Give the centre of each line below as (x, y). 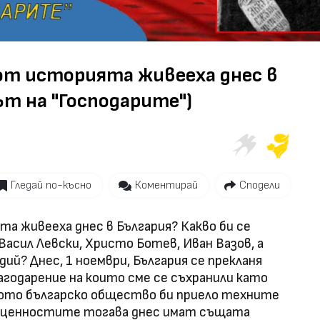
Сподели (260, 185)
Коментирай (166, 185)
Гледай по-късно (51, 185)
